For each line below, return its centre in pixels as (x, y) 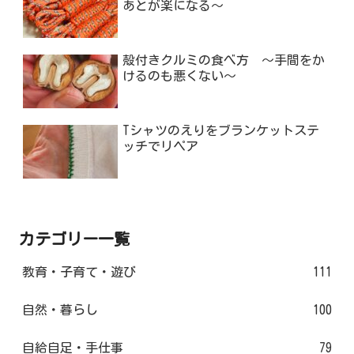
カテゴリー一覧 (74, 238)
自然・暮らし (60, 309)
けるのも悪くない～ (180, 75)
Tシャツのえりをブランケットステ (221, 130)
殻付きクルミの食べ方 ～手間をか (224, 60)
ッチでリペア (161, 146)
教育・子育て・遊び (79, 271)
